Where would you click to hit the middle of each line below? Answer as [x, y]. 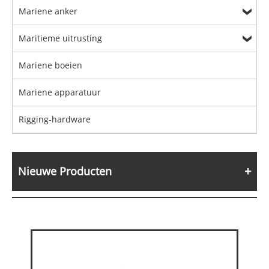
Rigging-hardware [55, 119]
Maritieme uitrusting [60, 38]
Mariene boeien [50, 65]
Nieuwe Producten [65, 171]
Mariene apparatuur [60, 92]
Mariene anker [48, 11]
